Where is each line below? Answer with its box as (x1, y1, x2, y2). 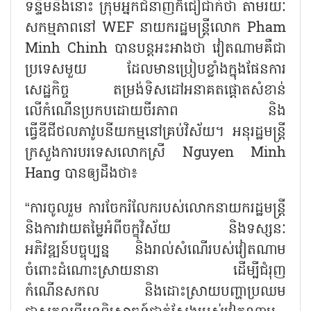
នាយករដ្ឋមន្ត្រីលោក (140, 17, 248, 39)
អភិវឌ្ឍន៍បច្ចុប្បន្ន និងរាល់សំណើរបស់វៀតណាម (25, 239, 286, 261)
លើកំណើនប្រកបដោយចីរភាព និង (25, 101, 286, 122)
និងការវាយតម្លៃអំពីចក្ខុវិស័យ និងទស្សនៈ (25, 219, 286, 240)
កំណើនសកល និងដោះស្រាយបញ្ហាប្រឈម (25, 281, 286, 303)
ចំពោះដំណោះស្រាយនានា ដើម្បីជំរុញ (25, 260, 286, 282)
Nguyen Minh (182, 142, 286, 164)
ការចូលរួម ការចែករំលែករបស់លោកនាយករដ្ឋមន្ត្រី (30, 198, 286, 219)
